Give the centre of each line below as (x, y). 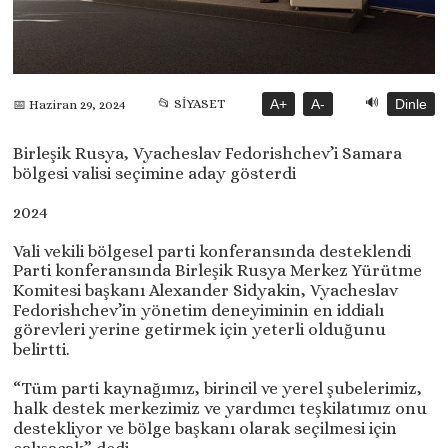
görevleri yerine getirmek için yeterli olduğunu (200, 330)
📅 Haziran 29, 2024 (70, 104)
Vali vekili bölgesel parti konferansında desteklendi (212, 252)
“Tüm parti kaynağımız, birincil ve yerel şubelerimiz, (218, 389)
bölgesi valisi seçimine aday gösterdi (155, 174)
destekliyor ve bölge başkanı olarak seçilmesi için (205, 429)
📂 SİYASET (192, 104)
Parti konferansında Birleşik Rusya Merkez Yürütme (218, 271)
